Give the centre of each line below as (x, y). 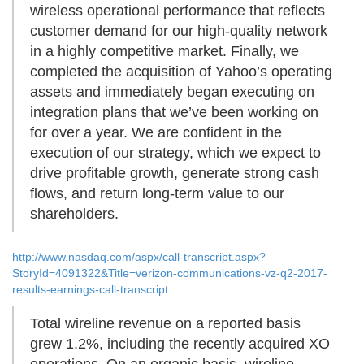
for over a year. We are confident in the (156, 133)
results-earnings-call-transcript (90, 290)
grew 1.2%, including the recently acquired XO (180, 344)
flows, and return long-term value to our (157, 194)
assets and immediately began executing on (172, 92)
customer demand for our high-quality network (179, 31)
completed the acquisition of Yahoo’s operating (181, 72)
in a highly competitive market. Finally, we (165, 52)
